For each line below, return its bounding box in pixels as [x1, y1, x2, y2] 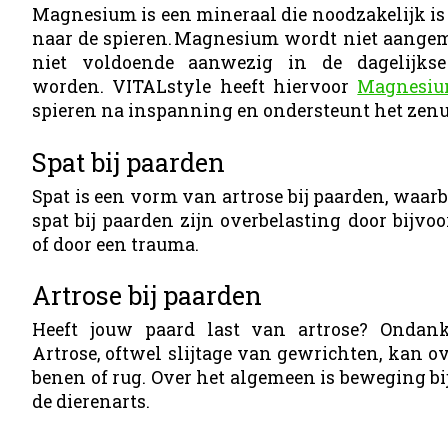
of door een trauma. [32, 232, 199, 256]
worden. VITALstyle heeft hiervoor [32, 74, 358, 98]
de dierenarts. [32, 390, 154, 414]
